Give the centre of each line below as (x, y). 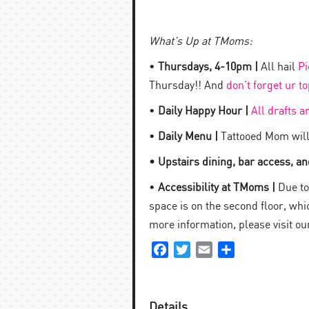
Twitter (208, 249)
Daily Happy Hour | (203, 111)
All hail (278, 67)
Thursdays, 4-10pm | (208, 67)
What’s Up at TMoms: (201, 42)
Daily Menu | (188, 137)
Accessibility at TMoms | (217, 188)
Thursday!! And (188, 86)
